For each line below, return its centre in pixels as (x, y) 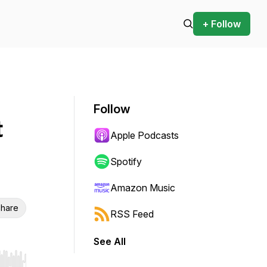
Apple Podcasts (145, 135)
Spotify (126, 162)
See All (110, 241)
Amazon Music (143, 188)
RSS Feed (132, 214)
